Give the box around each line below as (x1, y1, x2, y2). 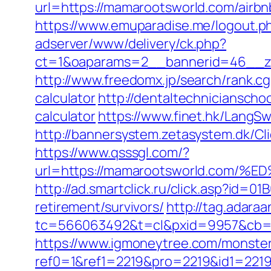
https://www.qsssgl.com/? (35, 143, 189, 162)
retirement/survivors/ (35, 198, 164, 216)
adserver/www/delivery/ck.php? (35, 34, 227, 53)
